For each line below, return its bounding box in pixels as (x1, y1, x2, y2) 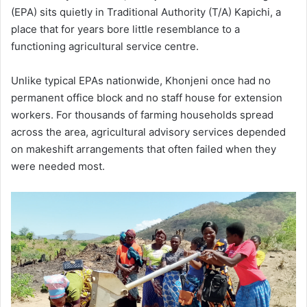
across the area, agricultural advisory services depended (11, 125, 286, 138)
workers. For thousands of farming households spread (11, 108, 273, 121)
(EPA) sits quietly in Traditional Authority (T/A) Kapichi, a (11, 5, 281, 19)
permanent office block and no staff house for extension (11, 90, 282, 104)
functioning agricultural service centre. (11, 39, 199, 53)
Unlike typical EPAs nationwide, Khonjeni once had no (11, 73, 271, 87)
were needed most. (11, 159, 105, 173)
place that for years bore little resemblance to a (11, 22, 240, 36)
